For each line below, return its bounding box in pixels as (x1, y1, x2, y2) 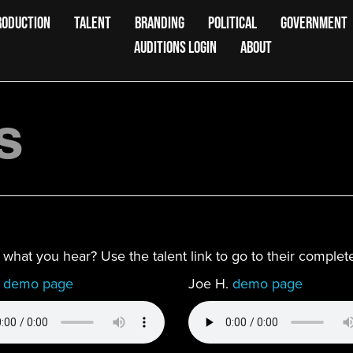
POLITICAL (208, 13, 258, 32)
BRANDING (135, 13, 185, 32)
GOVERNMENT (281, 13, 348, 32)
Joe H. (188, 273, 232, 293)
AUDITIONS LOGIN (134, 38, 217, 56)
